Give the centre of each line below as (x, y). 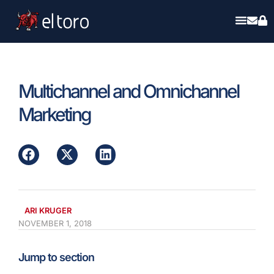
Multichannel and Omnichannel (129, 91)
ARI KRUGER (48, 210)
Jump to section (56, 257)
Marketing (54, 114)
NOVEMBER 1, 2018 (55, 223)
